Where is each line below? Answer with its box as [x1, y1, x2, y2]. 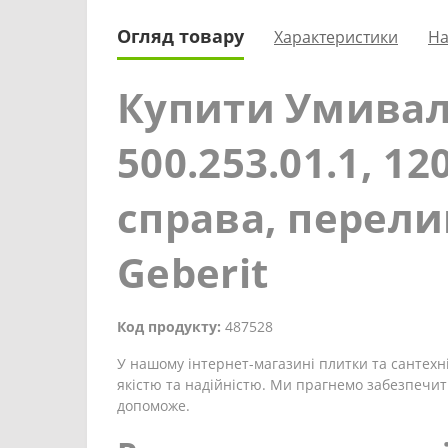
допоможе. [117, 396, 190, 415]
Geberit [117, 245, 269, 300]
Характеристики [274, 25, 398, 48]
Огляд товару [117, 24, 244, 48]
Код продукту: [117, 317, 221, 336]
